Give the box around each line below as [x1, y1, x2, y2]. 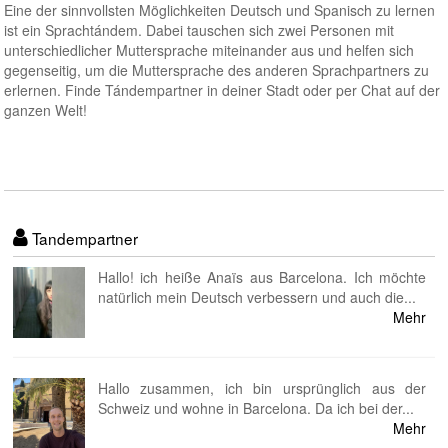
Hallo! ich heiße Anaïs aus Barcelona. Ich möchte [97, 266, 427, 287]
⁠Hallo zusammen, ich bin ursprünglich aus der [97, 378, 427, 399]
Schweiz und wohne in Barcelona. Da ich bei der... [97, 398, 414, 419]
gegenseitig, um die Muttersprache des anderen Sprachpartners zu [4, 60, 430, 80]
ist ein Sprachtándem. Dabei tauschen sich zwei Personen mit [4, 20, 395, 40]
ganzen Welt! [4, 100, 88, 120]
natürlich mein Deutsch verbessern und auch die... [97, 286, 416, 307]
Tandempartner [28, 226, 139, 249]
